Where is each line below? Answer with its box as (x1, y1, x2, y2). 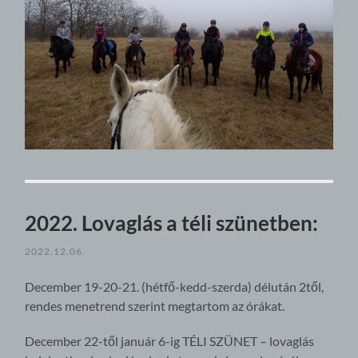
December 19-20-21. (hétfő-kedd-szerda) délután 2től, (25, 279, 324, 295)
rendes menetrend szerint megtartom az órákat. (25, 298, 285, 314)
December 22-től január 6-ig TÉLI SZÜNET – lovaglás (25, 333, 315, 349)
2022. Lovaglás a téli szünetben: (25, 210, 319, 237)
